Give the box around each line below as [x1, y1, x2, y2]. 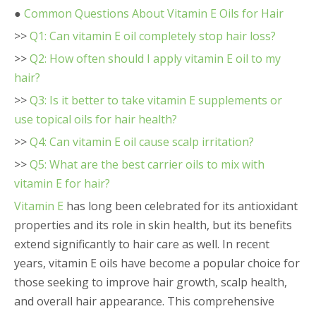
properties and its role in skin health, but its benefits [14, 217, 292, 233]
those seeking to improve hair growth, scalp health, [14, 274, 287, 290]
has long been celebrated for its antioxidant [66, 198, 298, 214]
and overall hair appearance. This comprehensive [14, 293, 274, 309]
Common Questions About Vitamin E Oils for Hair [24, 6, 284, 21]
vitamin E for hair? [14, 176, 110, 191]
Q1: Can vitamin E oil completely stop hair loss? [30, 28, 276, 44]
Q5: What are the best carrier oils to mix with [30, 157, 265, 172]
